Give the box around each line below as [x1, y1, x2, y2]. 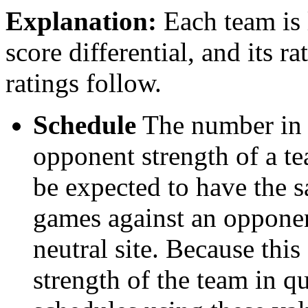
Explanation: [5, 6, 157, 36]
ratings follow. [5, 68, 162, 98]
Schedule [33, 110, 136, 140]
